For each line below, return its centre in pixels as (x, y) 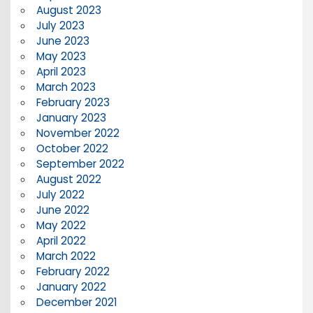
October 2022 (72, 148)
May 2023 (61, 56)
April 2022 (61, 240)
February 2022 (73, 271)
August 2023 (68, 10)
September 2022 (80, 163)
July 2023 (60, 25)
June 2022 (63, 210)
